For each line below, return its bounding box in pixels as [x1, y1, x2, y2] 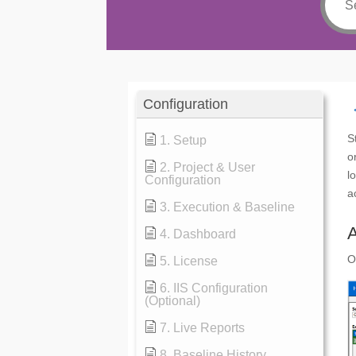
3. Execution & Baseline [160, 200, 296, 214]
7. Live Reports [160, 321, 246, 335]
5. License [160, 254, 219, 268]
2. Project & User [160, 161, 256, 174]
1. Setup [160, 133, 207, 147]
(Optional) [145, 294, 201, 308]
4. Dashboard [160, 227, 237, 241]
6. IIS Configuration [160, 281, 269, 295]
